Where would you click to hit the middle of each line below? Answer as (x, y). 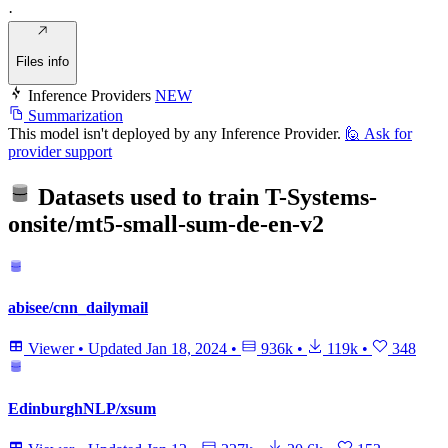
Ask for (388, 133)
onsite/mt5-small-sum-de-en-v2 (166, 223)
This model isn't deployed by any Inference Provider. (174, 133)
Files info (42, 61)
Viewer (51, 349)
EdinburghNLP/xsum (82, 408)
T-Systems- (321, 196)
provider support (60, 151)
